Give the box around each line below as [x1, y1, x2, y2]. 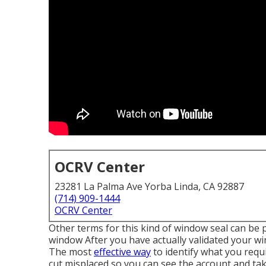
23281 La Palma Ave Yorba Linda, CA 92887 [55, 180, 244, 193]
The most [49, 245, 94, 258]
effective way [94, 245, 151, 258]
